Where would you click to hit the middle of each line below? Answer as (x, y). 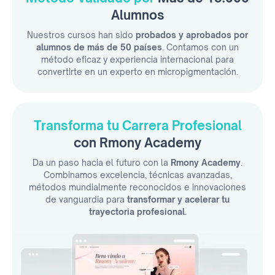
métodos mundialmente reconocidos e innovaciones (137, 187)
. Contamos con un (200, 47)
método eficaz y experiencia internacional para (137, 59)
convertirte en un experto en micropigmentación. (137, 71)
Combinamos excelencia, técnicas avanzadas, (137, 174)
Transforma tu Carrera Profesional (137, 125)
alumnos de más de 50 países (99, 47)
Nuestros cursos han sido (81, 34)
